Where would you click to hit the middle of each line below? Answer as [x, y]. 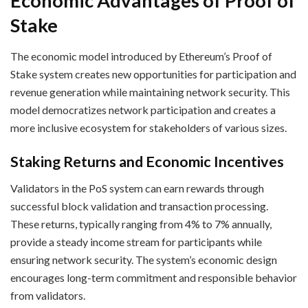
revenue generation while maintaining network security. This [150, 91]
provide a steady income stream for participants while [136, 242]
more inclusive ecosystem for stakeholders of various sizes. [148, 127]
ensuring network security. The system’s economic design [144, 260]
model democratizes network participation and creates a [143, 109]
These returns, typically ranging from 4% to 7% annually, [141, 224]
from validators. [48, 296]
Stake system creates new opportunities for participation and [153, 74]
